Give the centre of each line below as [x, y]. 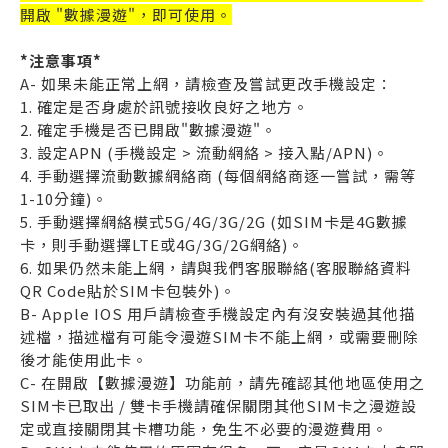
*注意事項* [61, 60]
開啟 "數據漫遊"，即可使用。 [126, 14]
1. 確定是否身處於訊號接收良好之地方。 [164, 106]
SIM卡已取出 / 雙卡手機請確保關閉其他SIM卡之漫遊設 [218, 405]
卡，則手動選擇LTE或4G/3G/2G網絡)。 [162, 244]
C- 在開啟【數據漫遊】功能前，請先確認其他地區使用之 [222, 382]
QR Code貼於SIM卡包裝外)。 [128, 290]
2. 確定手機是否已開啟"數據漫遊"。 [148, 129]
